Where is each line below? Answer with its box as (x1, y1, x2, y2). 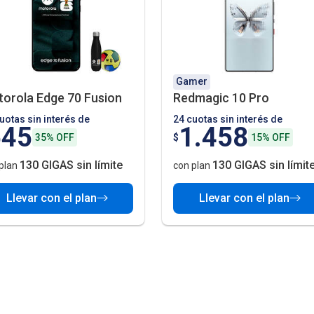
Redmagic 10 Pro (173, 90, 269, 105)
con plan (173, 159, 212, 171)
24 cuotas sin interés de (173, 114, 282, 125)
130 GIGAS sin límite (20, 158, 123, 172)
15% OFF (251, 132, 290, 144)
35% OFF (35, 132, 74, 144)
